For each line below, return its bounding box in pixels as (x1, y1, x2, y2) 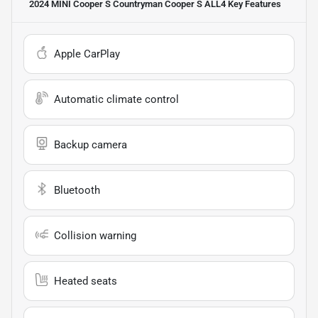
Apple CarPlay (54, 47, 120, 60)
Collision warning (54, 229, 136, 242)
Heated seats (54, 274, 117, 287)
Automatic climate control (54, 92, 179, 106)
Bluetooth (54, 183, 100, 197)
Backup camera (54, 138, 127, 151)
